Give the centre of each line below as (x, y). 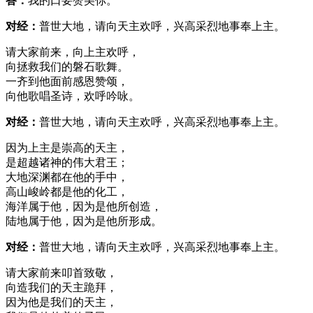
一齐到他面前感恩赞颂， (67, 81)
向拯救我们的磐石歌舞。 (67, 66)
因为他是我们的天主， (61, 302)
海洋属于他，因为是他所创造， (84, 206)
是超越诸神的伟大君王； (67, 162)
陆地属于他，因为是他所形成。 (84, 221)
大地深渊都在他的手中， (67, 177)
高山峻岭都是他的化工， (67, 191)
